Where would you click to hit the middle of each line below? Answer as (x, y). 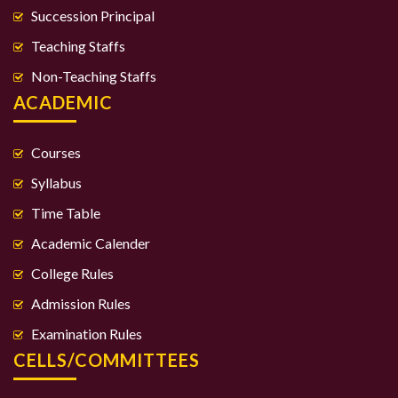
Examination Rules (87, 334)
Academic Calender (91, 243)
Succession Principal (93, 16)
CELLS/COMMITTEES (107, 360)
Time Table (66, 213)
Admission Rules (81, 304)
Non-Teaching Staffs (94, 76)
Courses (56, 153)
